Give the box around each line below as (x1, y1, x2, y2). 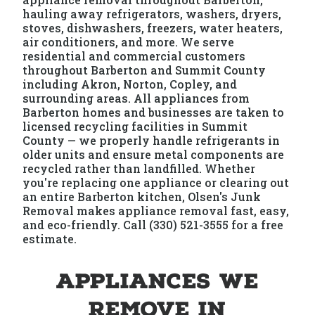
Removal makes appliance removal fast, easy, (22, 203, 290, 218)
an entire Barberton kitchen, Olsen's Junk (22, 189, 262, 204)
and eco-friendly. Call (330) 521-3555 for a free (22, 217, 284, 232)
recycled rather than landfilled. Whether (22, 161, 256, 176)
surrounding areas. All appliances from (22, 91, 250, 105)
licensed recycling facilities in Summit (22, 119, 248, 134)
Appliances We (56, 267, 259, 295)
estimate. (22, 231, 77, 246)
